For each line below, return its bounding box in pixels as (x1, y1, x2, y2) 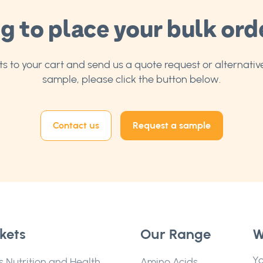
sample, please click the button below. (42, 73, 221, 86)
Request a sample (132, 120, 211, 131)
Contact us (52, 120, 99, 131)
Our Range (140, 225, 211, 242)
